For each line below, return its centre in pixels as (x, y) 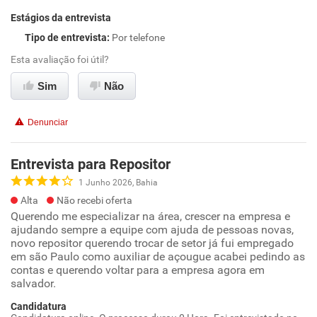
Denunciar (48, 122)
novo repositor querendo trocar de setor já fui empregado (152, 243)
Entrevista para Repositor (91, 164)
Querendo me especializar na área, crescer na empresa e (150, 216)
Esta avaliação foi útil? (60, 59)
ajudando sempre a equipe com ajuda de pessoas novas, (152, 230)
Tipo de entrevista (66, 38)
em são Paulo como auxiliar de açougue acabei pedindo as (158, 257)
